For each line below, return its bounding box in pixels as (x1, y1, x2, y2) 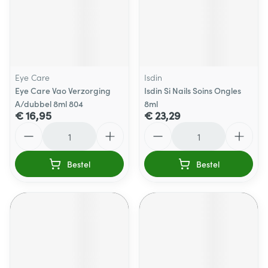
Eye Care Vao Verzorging (15, 84, 111, 96)
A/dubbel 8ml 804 (15, 98, 83, 109)
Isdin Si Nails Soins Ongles (144, 84, 241, 96)
